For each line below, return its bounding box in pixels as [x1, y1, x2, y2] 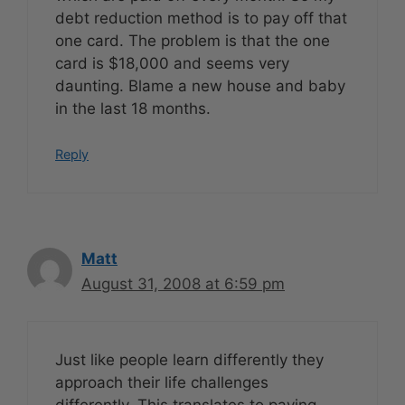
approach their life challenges [55, 372, 268, 391]
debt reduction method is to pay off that [55, 8, 347, 27]
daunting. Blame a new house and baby [55, 76, 345, 95]
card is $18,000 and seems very [55, 53, 289, 72]
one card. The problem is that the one [55, 31, 330, 50]
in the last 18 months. [55, 99, 211, 118]
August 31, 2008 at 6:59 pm [81, 275, 285, 294]
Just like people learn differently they [55, 350, 324, 369]
